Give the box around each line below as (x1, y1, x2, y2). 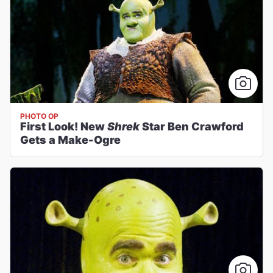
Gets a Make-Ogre (20, 133, 121, 146)
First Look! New (20, 120, 107, 133)
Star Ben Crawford (140, 120, 244, 133)
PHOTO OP (20, 112, 58, 121)
